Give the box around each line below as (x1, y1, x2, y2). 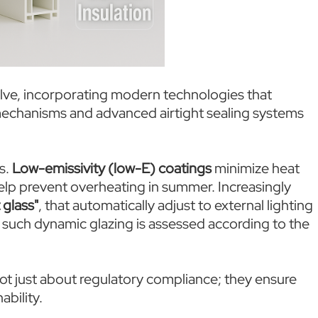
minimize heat (211, 159, 300, 177)
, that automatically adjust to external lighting (38, 196, 313, 214)
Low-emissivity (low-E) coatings (11, 159, 212, 177)
